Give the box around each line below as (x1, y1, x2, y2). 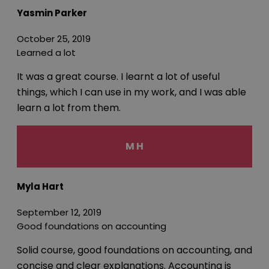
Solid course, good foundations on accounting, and (17, 243, 252, 257)
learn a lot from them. (17, 100, 121, 115)
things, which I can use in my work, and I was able (17, 85, 246, 99)
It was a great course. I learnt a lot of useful (17, 69, 220, 83)
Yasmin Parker (17, 6, 87, 19)
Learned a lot (17, 46, 76, 59)
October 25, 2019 (17, 32, 91, 45)
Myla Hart (17, 180, 64, 193)
